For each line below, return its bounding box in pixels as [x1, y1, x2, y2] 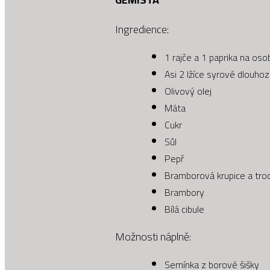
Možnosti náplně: [115, 226, 192, 246]
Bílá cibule [165, 199, 205, 218]
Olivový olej [165, 81, 212, 100]
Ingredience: [115, 19, 169, 39]
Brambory [165, 183, 205, 201]
